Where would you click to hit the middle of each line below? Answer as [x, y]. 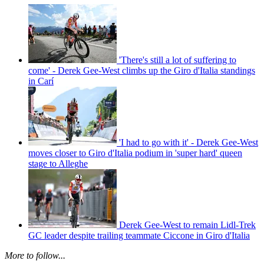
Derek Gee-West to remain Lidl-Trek [187, 225]
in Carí [41, 81]
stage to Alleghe [58, 164]
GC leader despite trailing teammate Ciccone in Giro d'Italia [139, 236]
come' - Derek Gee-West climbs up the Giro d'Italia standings [142, 71]
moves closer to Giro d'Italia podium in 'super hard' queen [135, 153]
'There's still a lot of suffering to [178, 60]
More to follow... [35, 256]
